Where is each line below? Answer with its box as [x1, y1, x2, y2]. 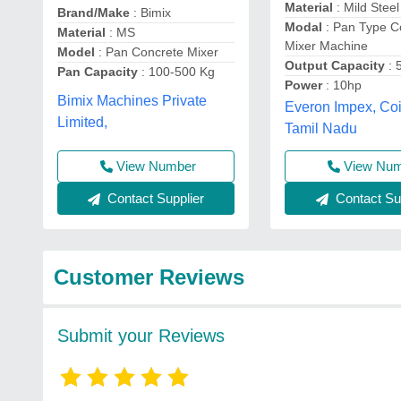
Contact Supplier [104, 190, 205, 206]
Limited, [57, 114, 107, 130]
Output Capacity [285, 58, 386, 73]
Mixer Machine [285, 38, 369, 53]
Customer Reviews [54, 265, 244, 289]
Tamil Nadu [285, 121, 358, 136]
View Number [115, 158, 196, 174]
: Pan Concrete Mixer [95, 45, 218, 60]
